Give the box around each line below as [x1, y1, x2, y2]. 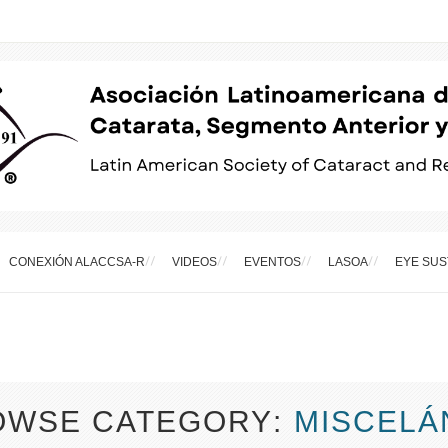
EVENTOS [243, 254, 301, 269]
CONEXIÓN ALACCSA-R [8, 254, 145, 269]
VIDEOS [171, 254, 217, 269]
